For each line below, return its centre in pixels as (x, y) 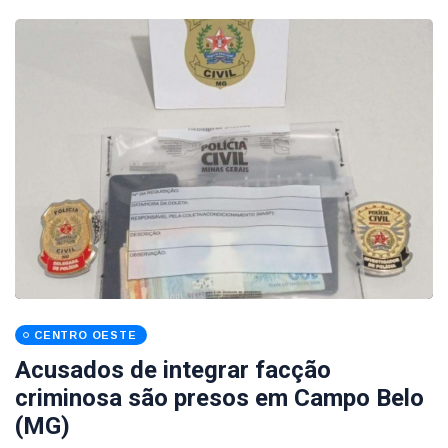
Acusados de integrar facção (173, 370)
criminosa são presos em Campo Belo (219, 398)
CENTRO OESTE (85, 335)
